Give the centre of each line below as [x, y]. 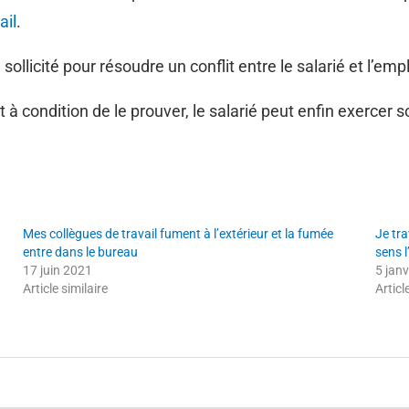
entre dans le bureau [81, 252]
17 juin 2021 [58, 270]
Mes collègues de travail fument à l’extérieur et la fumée [178, 233]
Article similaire [66, 288]
